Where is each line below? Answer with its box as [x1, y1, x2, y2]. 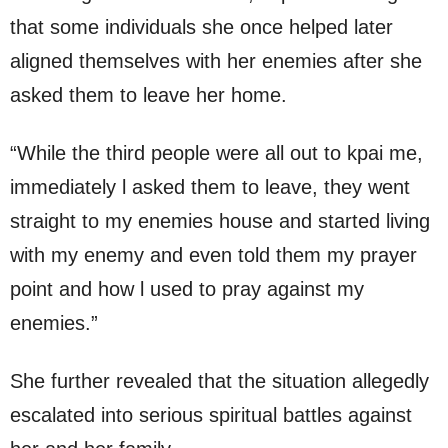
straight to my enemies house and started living [10, 210, 430, 233]
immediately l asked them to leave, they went [10, 176, 410, 199]
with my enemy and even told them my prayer [10, 244, 417, 267]
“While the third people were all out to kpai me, [10, 142, 423, 165]
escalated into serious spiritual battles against [10, 404, 412, 427]
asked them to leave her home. [10, 84, 287, 107]
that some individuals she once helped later [10, 16, 393, 39]
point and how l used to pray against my [10, 278, 364, 301]
